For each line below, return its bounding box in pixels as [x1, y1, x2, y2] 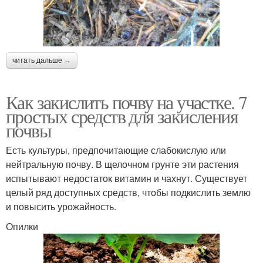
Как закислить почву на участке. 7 [6, 89, 247, 115]
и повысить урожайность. [6, 200, 116, 214]
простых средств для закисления [6, 103, 238, 129]
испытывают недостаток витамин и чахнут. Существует [6, 171, 247, 186]
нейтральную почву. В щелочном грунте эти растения [6, 157, 239, 171]
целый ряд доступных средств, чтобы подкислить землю [6, 186, 251, 200]
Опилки [6, 220, 38, 234]
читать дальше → [12, 56, 71, 65]
